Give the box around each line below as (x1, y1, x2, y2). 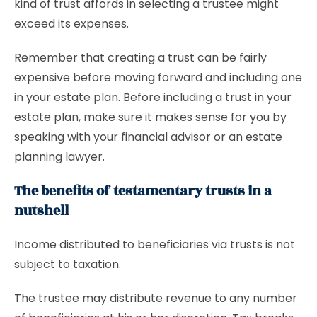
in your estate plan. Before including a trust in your (14, 89, 292, 105)
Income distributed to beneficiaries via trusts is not (14, 236, 295, 253)
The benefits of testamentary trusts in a (14, 181, 272, 201)
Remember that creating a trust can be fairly (14, 50, 267, 66)
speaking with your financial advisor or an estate (14, 129, 282, 145)
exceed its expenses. (14, 16, 129, 32)
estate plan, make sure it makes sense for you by (14, 109, 287, 125)
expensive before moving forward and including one (14, 69, 302, 86)
